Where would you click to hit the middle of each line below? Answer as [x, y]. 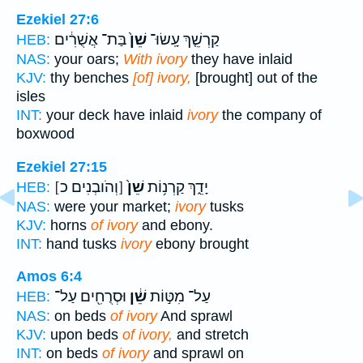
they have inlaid [240, 59]
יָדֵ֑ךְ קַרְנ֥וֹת [176, 187]
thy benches [90, 77]
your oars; [87, 59]
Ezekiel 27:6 [58, 19]
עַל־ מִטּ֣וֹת [179, 297]
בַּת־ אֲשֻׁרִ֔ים [90, 39]
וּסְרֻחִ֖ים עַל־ [90, 297]
